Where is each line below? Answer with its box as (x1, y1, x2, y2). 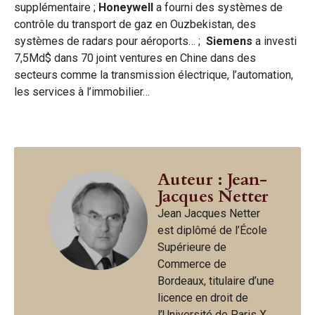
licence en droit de (157, 290, 248, 304)
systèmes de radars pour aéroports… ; (14, 34, 206, 48)
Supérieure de (157, 240, 226, 254)
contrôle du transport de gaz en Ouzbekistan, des (14, 17, 256, 31)
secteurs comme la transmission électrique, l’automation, (14, 67, 293, 82)
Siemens (206, 34, 252, 48)
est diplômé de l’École (157, 223, 267, 237)
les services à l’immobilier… (14, 84, 150, 98)
